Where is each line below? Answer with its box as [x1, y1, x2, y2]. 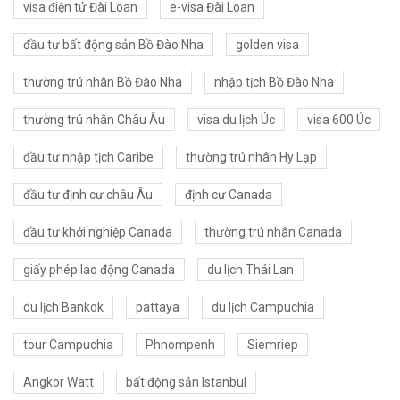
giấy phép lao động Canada [23, 262, 175, 278]
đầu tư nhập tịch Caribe [23, 150, 154, 165]
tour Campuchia [23, 337, 113, 353]
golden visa [236, 37, 299, 53]
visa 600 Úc [307, 112, 371, 128]
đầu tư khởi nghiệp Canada [23, 225, 172, 240]
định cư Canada [185, 187, 272, 203]
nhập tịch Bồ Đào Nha [214, 75, 334, 90]
